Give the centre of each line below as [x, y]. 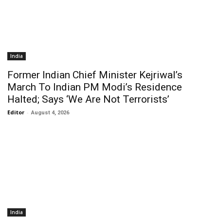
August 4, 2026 [50, 113]
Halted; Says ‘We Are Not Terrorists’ [88, 99]
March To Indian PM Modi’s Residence [95, 87]
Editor [16, 112]
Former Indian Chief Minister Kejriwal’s [95, 75]
